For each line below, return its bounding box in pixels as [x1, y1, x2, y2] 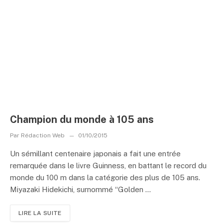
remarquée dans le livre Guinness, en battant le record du [10, 161, 207, 170]
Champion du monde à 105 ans [10, 113, 154, 125]
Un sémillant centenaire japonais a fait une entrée [10, 149, 181, 158]
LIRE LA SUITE [18, 209, 62, 217]
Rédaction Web [19, 131, 66, 139]
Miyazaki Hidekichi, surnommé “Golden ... [10, 185, 151, 194]
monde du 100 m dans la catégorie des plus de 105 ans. [10, 173, 200, 182]
